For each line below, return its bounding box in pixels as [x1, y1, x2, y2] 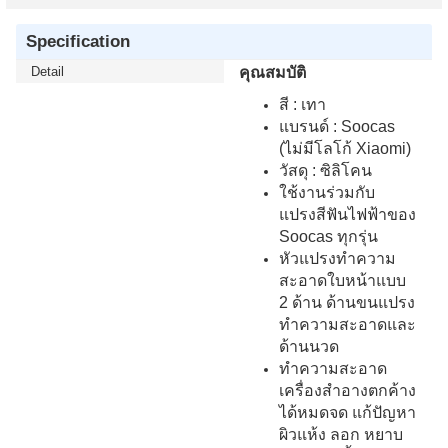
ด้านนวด [279, 337, 339, 355]
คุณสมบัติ [239, 63, 306, 81]
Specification [26, 30, 130, 51]
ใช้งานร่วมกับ [279, 183, 375, 201]
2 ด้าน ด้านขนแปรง [279, 293, 415, 311]
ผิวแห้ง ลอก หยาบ [279, 425, 403, 443]
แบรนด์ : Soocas [279, 117, 395, 135]
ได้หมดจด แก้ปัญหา [279, 403, 416, 421]
